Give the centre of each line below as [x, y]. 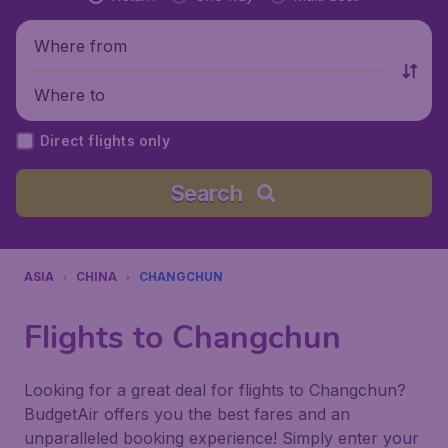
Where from [80, 45]
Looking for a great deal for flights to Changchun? [215, 390]
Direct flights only [105, 140]
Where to [69, 94]
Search [206, 193]
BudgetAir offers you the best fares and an [187, 414]
